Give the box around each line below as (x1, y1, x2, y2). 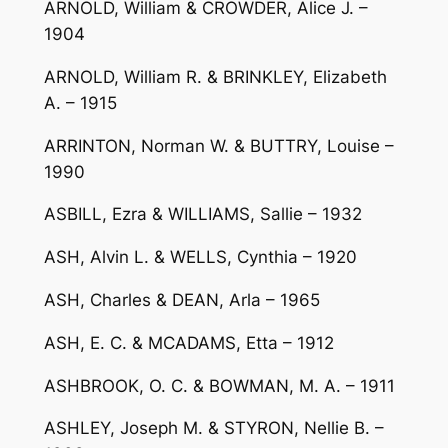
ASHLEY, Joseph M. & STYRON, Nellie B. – (43, 418, 384, 439)
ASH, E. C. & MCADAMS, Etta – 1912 (43, 332, 334, 353)
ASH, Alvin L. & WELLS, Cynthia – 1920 (43, 247, 357, 268)
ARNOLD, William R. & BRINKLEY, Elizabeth (43, 66, 387, 87)
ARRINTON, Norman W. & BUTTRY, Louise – (43, 135, 394, 156)
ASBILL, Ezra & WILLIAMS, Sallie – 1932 (43, 204, 362, 225)
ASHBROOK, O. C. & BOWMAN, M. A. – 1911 (43, 375, 395, 396)
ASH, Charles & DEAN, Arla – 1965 (43, 289, 320, 310)
